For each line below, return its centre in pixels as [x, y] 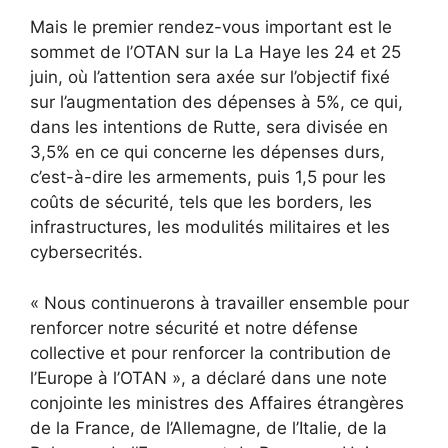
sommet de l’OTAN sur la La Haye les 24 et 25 [215, 52]
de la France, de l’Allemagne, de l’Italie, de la [208, 427]
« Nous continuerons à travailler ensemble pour [219, 302]
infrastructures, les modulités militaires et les [210, 227]
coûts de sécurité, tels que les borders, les [201, 202]
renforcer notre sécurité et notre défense [194, 327]
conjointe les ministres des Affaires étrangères [217, 402]
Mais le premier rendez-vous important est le [211, 27]
